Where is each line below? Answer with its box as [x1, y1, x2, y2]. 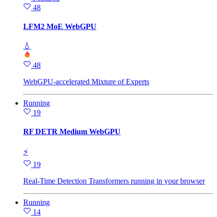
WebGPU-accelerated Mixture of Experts [23, 77, 149, 86]
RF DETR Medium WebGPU [23, 127, 121, 136]
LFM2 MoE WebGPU [23, 22, 96, 31]
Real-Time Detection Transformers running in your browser [23, 177, 205, 186]
